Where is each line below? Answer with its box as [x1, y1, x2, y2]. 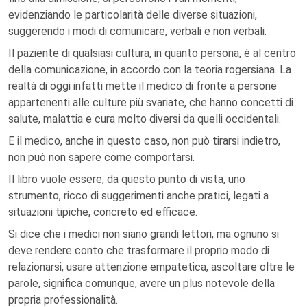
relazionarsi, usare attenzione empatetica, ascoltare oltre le [8, 260, 295, 273]
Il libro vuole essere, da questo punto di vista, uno [8, 173, 245, 186]
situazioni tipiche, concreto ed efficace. [8, 206, 197, 219]
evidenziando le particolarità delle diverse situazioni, [8, 8, 257, 21]
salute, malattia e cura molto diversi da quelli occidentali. [8, 112, 281, 125]
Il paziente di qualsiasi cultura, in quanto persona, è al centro [8, 47, 296, 60]
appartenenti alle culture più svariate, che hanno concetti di [8, 96, 293, 109]
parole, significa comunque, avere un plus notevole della [8, 277, 275, 290]
